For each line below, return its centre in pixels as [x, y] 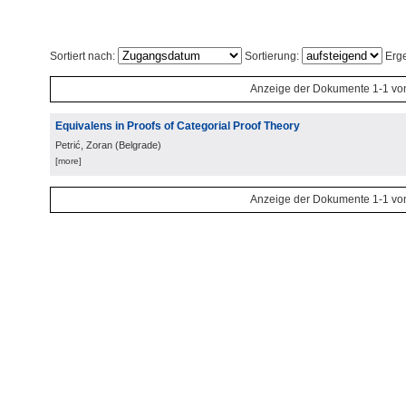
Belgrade [138, 145]
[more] [68, 161]
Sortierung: [272, 56]
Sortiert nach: [84, 56]
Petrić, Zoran [84, 145]
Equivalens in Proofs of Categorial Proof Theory [178, 126]
